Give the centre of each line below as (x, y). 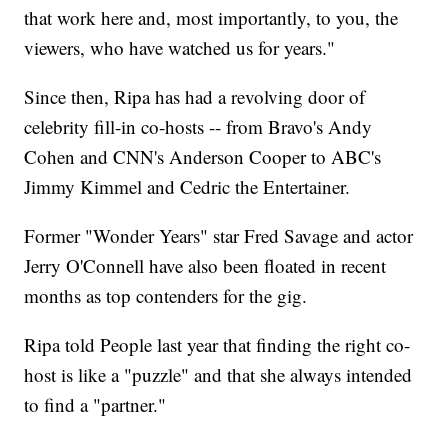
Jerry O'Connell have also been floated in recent (205, 266)
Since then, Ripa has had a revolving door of (195, 97)
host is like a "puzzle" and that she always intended (218, 375)
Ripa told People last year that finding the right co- (217, 345)
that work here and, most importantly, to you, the (211, 18)
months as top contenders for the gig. (166, 296)
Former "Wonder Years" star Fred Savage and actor (219, 236)
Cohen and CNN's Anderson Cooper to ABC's (203, 157)
